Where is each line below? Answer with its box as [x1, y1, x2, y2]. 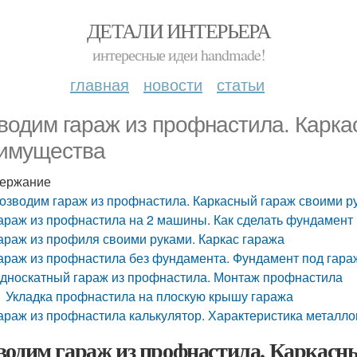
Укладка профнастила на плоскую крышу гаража [6, 287, 294, 305]
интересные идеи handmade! [92, 44, 265, 65]
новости [143, 73, 202, 96]
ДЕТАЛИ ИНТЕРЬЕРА [86, 17, 271, 44]
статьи [217, 73, 265, 96]
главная [70, 73, 129, 96]
